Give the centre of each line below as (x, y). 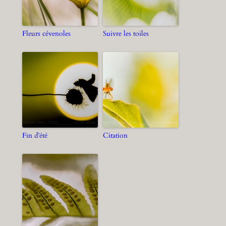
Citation (115, 135)
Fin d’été (35, 135)
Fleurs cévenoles (46, 33)
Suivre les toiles (126, 33)
